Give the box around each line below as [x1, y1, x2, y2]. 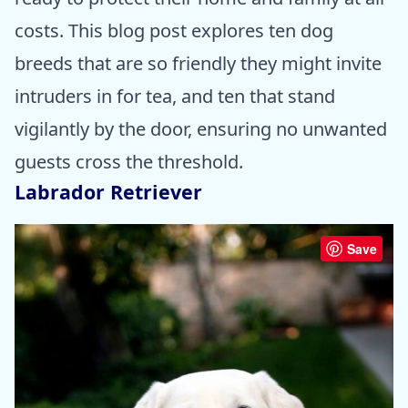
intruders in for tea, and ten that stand [15, 84, 335, 109]
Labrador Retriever [15, 178, 202, 206]
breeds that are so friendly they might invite [15, 51, 382, 76]
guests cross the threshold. [15, 149, 243, 175]
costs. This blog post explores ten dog [15, 18, 333, 44]
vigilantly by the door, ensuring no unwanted [15, 117, 387, 142]
